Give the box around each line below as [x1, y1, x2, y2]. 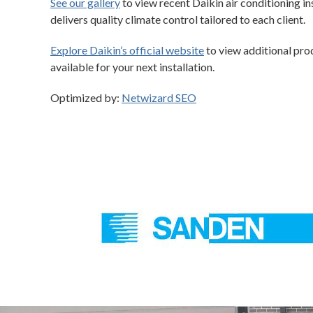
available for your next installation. [50, 60, 214, 73]
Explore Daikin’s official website [50, 43, 204, 57]
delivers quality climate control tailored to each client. [50, 13, 305, 26]
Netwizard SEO [122, 91, 196, 104]
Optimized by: [50, 91, 122, 104]
